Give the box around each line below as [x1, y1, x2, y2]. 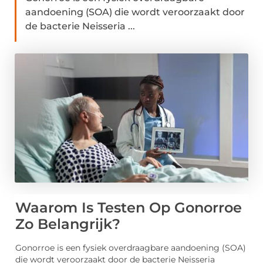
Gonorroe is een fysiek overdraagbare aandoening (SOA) [15, 243, 246, 253]
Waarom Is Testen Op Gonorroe [15, 199, 242, 217]
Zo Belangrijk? [15, 215, 120, 233]
